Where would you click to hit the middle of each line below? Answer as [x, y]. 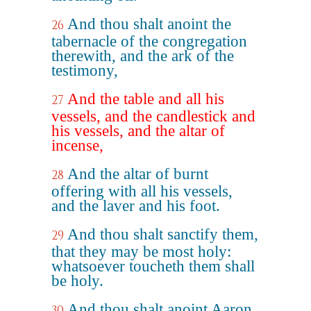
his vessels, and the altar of [138, 131]
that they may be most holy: [141, 252]
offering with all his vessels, [142, 191]
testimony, [85, 70]
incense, [77, 145]
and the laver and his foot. [136, 206]
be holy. [77, 281]
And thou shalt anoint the [149, 24]
